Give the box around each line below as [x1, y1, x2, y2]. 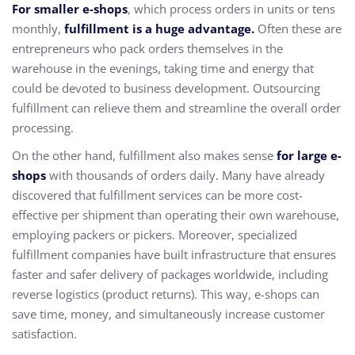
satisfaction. [12, 326, 77, 342]
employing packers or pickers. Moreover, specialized [12, 227, 297, 242]
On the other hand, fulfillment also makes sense [12, 147, 277, 163]
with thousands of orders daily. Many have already [49, 167, 325, 183]
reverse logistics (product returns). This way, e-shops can [12, 286, 319, 302]
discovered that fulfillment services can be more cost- [12, 187, 303, 203]
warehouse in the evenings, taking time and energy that [12, 60, 314, 76]
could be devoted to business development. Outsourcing [12, 80, 320, 96]
